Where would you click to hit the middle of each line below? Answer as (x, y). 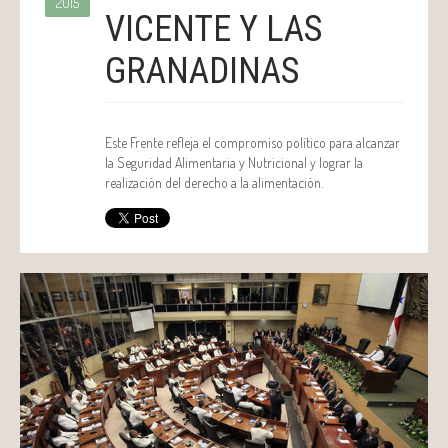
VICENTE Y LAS (213, 28)
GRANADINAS (202, 70)
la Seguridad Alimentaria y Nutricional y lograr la (234, 162)
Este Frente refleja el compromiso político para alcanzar (252, 142)
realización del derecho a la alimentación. (214, 182)
